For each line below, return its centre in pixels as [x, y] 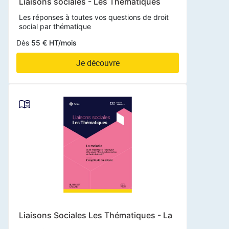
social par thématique [55, 27]
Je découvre [98, 63]
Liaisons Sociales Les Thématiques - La [96, 215]
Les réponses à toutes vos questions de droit [94, 17]
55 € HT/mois [53, 43]
